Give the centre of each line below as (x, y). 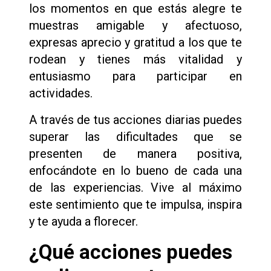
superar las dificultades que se (135, 136)
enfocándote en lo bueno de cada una (135, 170)
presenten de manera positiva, (135, 153)
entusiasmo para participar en (135, 76)
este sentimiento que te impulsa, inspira (135, 204)
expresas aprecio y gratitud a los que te (135, 42)
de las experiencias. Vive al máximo (135, 187)
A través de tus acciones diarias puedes (135, 119)
